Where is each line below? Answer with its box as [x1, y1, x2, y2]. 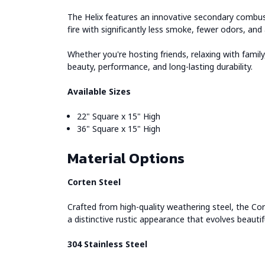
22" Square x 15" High [77, 111, 161, 122]
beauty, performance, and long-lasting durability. [67, 61, 253, 73]
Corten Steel [67, 176, 121, 188]
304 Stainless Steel [67, 238, 147, 250]
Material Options [67, 147, 185, 170]
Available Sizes [67, 86, 131, 98]
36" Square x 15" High [77, 123, 161, 135]
